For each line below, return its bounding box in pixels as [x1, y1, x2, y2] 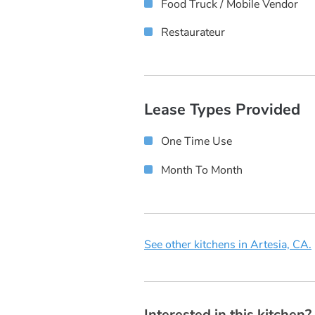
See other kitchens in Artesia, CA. [144, 236, 311, 252]
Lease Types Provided [144, 99, 300, 121]
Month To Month [161, 162, 243, 178]
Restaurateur [161, 25, 225, 41]
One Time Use [161, 134, 232, 150]
